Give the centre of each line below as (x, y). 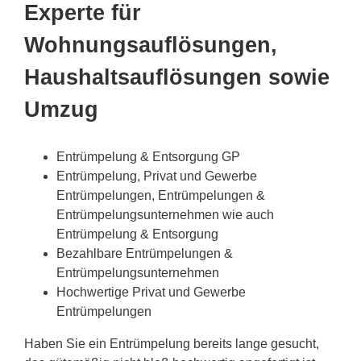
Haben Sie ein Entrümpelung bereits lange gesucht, (172, 344)
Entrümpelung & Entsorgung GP (148, 157)
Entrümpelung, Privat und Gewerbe (157, 176)
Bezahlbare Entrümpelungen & (145, 254)
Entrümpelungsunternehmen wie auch (165, 215)
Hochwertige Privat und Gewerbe (151, 293)
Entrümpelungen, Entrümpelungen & (161, 196)
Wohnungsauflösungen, (151, 46)
